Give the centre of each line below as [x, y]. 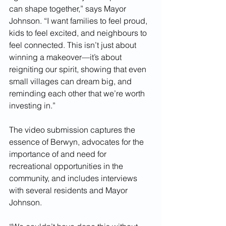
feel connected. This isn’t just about [74, 45]
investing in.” [32, 105]
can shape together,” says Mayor [69, 9]
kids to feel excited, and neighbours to [79, 33]
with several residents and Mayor [69, 190]
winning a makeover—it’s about [66, 57]
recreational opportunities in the [67, 166]
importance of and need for [59, 154]
